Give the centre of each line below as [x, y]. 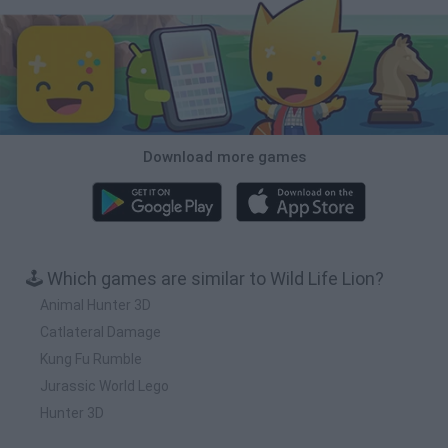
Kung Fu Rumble [91, 358]
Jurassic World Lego [104, 385]
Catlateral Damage [100, 331]
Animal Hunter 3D [95, 304]
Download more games [224, 156]
